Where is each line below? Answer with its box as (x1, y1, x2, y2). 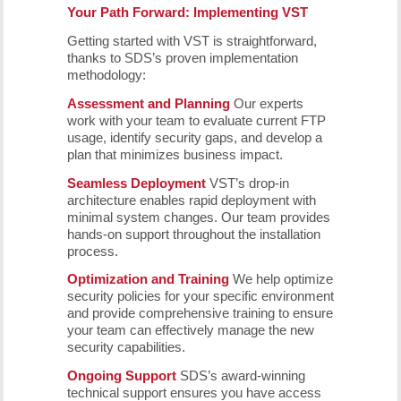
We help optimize (228, 271, 333, 287)
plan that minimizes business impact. (66, 146, 283, 162)
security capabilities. (66, 339, 185, 355)
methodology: (66, 67, 146, 82)
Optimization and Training (66, 271, 229, 287)
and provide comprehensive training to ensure (66, 305, 333, 321)
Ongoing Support (66, 368, 176, 383)
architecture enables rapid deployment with (66, 192, 316, 208)
